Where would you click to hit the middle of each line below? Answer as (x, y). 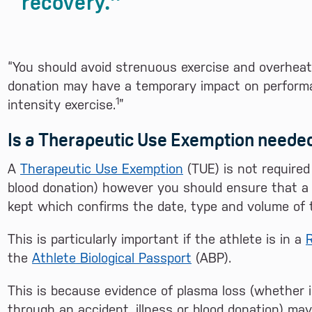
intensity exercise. (62, 104)
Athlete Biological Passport (112, 258)
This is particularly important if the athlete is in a (157, 239)
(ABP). (211, 258)
